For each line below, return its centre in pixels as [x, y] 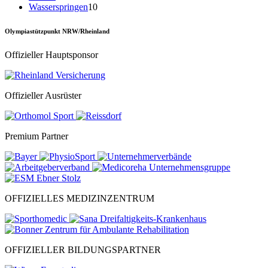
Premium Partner [36, 136]
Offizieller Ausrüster [43, 96]
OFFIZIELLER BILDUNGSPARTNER [83, 250]
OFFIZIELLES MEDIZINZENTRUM [80, 199]
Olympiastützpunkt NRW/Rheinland [57, 31]
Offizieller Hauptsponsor [51, 55]
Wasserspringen [58, 7]
